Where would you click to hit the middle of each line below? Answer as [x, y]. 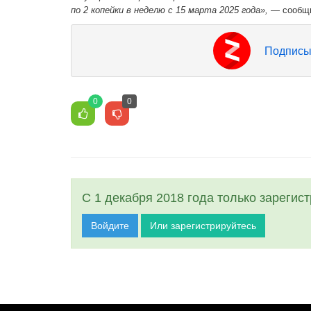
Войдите [110, 225]
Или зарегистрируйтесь [203, 225]
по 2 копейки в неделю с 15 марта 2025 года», [169, 10]
